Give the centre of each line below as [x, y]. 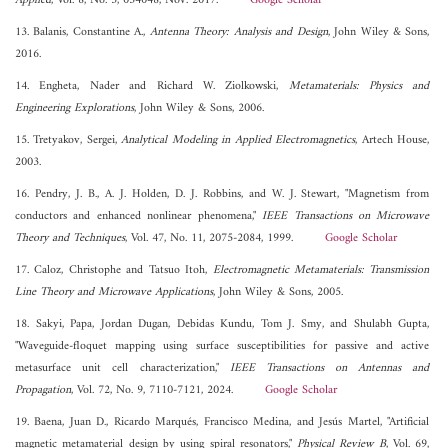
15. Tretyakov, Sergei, [68, 140]
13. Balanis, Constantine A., [82, 32]
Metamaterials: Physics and [359, 86]
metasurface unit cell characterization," [122, 368]
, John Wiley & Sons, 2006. [199, 108]
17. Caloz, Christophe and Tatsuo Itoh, [114, 270]
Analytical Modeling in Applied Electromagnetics [238, 140]
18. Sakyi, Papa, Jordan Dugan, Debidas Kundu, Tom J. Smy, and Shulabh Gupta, [222, 324]
